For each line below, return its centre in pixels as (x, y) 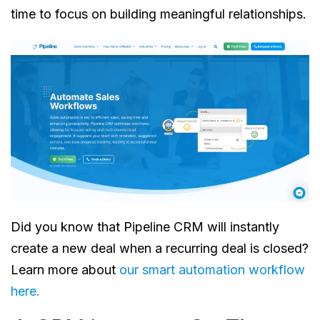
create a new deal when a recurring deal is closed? (160, 249)
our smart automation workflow (212, 270)
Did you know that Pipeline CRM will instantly (145, 227)
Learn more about (65, 270)
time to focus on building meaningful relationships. (159, 14)
